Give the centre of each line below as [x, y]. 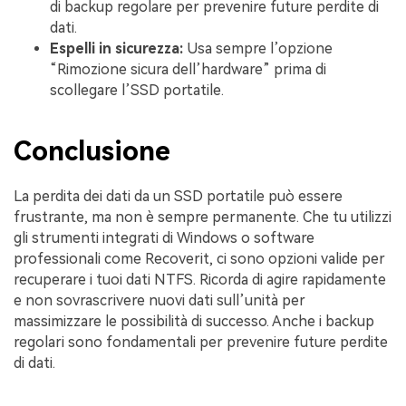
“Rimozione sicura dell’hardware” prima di [188, 69]
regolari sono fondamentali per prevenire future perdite [201, 342]
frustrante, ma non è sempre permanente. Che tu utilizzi [203, 217]
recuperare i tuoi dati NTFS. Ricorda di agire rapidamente [200, 279]
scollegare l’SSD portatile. [137, 90]
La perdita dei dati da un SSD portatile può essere [178, 196]
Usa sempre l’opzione [258, 48]
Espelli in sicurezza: [116, 48]
